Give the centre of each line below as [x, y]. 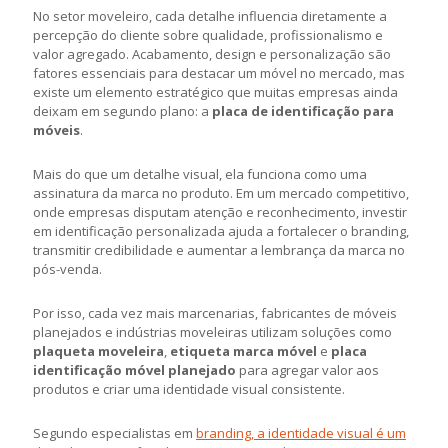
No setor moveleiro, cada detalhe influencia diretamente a [210, 15]
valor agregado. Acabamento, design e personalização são [212, 53]
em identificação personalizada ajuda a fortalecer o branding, [221, 230]
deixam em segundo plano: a [122, 110]
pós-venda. [67, 268]
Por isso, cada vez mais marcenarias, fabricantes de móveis [215, 312]
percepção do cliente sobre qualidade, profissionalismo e [208, 34]
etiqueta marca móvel [243, 350]
